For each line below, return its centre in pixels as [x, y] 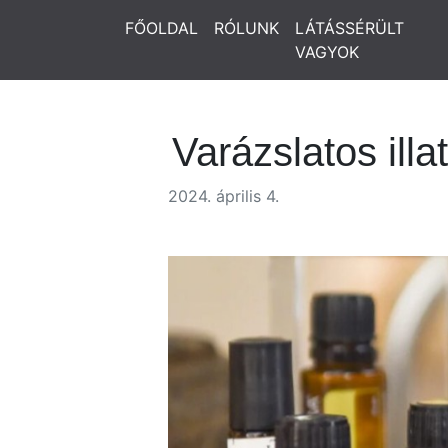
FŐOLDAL [161, 28]
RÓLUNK [246, 28]
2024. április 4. [223, 196]
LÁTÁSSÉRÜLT [349, 28]
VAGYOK [327, 52]
